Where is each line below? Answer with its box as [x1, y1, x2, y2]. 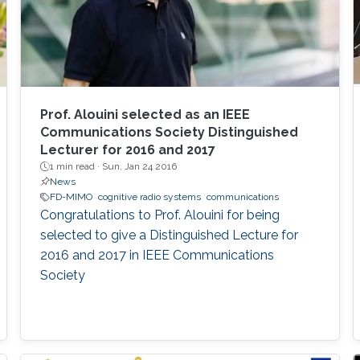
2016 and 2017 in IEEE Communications [39, 247, 274, 264]
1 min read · [49, 161, 102, 173]
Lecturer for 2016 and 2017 [39, 142, 215, 158]
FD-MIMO [49, 191, 92, 203]
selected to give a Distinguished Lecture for [39, 227, 298, 243]
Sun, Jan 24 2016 [101, 161, 177, 173]
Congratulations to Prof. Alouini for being [39, 207, 280, 223]
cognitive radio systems [97, 191, 201, 203]
